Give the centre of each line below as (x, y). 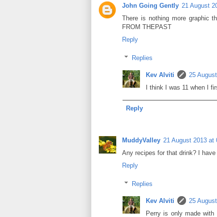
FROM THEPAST (147, 27)
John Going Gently (150, 5)
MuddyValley (141, 140)
